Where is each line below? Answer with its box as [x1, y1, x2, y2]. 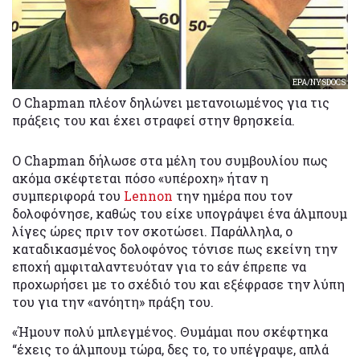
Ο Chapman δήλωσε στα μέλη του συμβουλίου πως [12, 152, 328, 170]
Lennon [124, 187, 173, 205]
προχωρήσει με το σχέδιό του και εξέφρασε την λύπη [12, 276, 345, 293]
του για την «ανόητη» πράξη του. [12, 293, 214, 311]
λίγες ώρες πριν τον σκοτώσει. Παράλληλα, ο [12, 223, 292, 240]
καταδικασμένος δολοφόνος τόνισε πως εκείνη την [12, 240, 337, 258]
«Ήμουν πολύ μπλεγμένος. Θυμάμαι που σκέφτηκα [12, 323, 328, 341]
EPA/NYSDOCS [292, 77, 346, 88]
